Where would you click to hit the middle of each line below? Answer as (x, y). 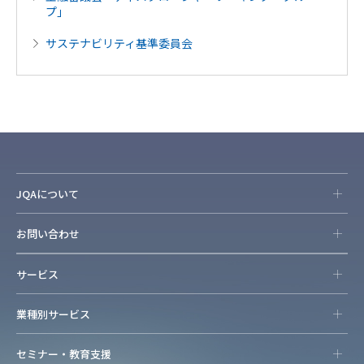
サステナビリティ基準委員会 (119, 43)
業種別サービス (53, 314)
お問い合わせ (48, 233)
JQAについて (48, 193)
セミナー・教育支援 (64, 353)
